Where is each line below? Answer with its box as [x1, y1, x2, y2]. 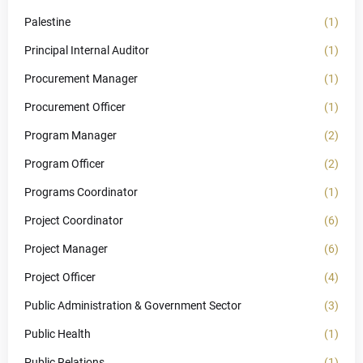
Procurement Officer [24, 100, 126, 113]
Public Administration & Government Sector [24, 299, 241, 312]
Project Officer [24, 271, 96, 284]
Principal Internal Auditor [24, 44, 149, 57]
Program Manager [24, 129, 117, 142]
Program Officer [24, 157, 105, 170]
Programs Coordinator [24, 186, 138, 199]
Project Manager [24, 242, 108, 255]
